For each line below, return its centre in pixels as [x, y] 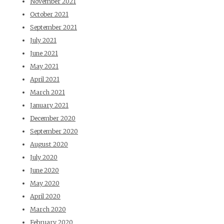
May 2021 [44, 66]
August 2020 [49, 144]
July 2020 [44, 157]
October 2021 [49, 14]
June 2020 [44, 170]
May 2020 [45, 183]
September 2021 [53, 27]
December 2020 [53, 118]
